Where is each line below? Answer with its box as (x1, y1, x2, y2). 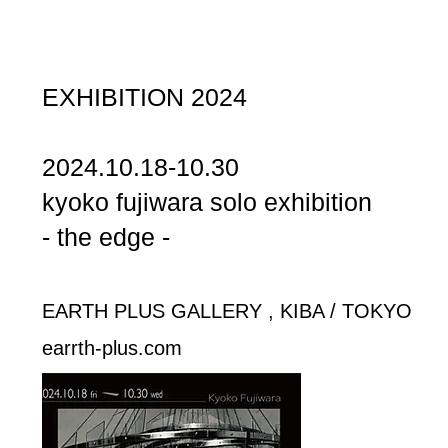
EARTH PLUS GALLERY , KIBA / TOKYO (42, 300, 418, 322)
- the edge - (42, 223, 170, 251)
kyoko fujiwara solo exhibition (42, 188, 372, 216)
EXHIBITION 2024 (42, 83, 247, 111)
